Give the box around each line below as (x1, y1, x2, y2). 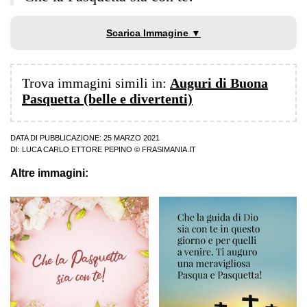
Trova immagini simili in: (22, 75, 170, 91)
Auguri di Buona (170, 75, 268, 91)
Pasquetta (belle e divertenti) (22, 91, 193, 107)
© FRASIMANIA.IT (132, 145, 196, 154)
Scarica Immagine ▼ (106, 27, 201, 39)
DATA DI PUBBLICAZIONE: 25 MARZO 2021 (10, 134, 160, 143)
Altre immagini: (10, 167, 88, 180)
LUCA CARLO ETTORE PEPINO (22, 145, 132, 154)
